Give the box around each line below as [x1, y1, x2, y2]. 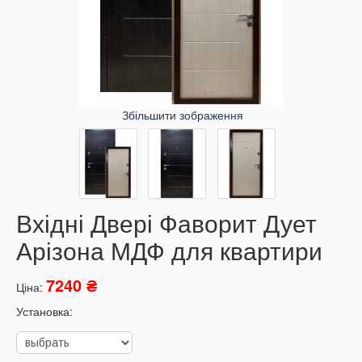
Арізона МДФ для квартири [16, 238, 322, 266]
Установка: [16, 302, 73, 319]
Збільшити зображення [119, 106, 243, 123]
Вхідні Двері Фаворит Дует [16, 211, 317, 238]
